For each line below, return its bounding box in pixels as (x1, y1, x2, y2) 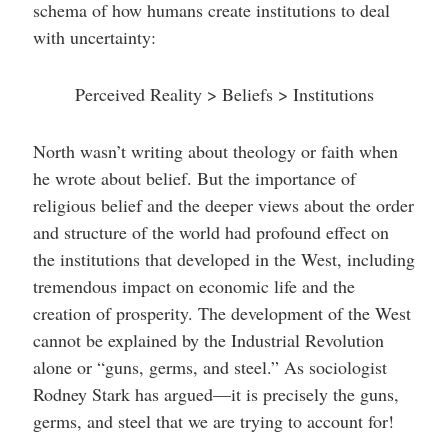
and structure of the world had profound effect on (32, 219, 389, 244)
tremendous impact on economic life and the (32, 273, 355, 298)
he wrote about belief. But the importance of (32, 165, 356, 190)
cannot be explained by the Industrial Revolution (32, 327, 384, 352)
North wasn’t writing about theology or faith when (32, 138, 398, 163)
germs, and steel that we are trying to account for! (32, 408, 394, 433)
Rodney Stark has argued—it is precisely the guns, (32, 381, 399, 406)
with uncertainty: (32, 24, 156, 49)
